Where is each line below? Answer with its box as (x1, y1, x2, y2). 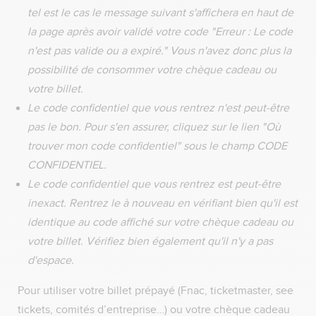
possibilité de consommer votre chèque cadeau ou (28, 63, 276, 77)
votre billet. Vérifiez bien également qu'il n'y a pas (28, 234, 273, 248)
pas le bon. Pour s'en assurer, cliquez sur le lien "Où (28, 120, 281, 134)
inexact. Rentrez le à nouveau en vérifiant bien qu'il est (28, 196, 298, 210)
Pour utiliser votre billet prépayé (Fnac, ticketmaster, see (18, 284, 293, 298)
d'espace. (28, 253, 77, 267)
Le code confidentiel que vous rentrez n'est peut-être (28, 101, 289, 115)
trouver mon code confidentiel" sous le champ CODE (28, 139, 287, 153)
